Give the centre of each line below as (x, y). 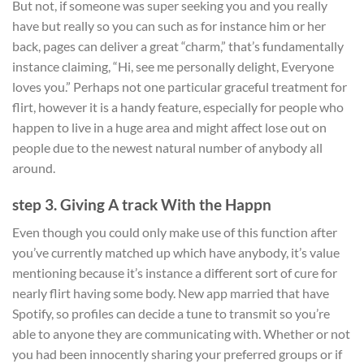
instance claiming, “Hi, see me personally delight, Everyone (173, 66)
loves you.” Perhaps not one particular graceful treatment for (180, 86)
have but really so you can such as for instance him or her (169, 25)
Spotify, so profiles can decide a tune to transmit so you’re (171, 314)
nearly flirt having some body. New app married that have (171, 293)
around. (34, 167)
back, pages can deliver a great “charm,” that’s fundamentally (178, 45)
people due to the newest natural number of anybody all (167, 147)
